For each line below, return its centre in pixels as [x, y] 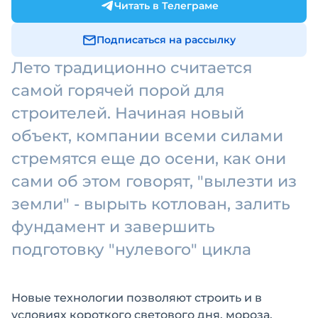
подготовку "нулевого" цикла [131, 250]
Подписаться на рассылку [166, 40]
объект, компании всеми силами [147, 136]
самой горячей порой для [118, 91]
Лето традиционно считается [132, 68]
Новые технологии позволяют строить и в [137, 298]
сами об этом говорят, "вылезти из [154, 181]
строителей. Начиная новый [128, 113]
